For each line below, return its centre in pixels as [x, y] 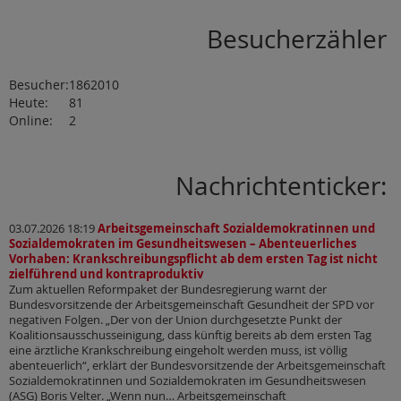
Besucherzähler [297, 39]
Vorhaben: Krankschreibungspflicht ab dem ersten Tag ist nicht [193, 260]
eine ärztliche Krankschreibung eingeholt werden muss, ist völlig [178, 351]
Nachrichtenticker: [282, 185]
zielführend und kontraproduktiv [106, 275]
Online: [31, 120]
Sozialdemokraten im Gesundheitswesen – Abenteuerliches [183, 244]
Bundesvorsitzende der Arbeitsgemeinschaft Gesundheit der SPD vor [192, 305]
